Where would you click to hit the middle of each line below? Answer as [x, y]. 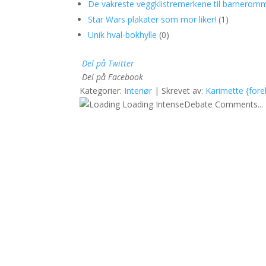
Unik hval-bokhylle [123, 35]
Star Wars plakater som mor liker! [152, 19]
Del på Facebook [113, 77]
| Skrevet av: [179, 91]
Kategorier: [102, 91]
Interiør [138, 91]
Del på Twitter [108, 63]
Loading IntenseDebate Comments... [192, 104]
